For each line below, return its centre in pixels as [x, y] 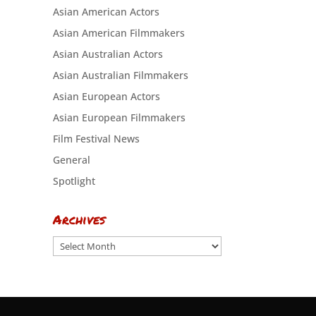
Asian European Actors [106, 96]
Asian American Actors [106, 12]
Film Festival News [96, 139]
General [71, 160]
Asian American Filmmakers [119, 33]
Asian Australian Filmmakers [120, 75]
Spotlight [74, 181]
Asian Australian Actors [108, 54]
